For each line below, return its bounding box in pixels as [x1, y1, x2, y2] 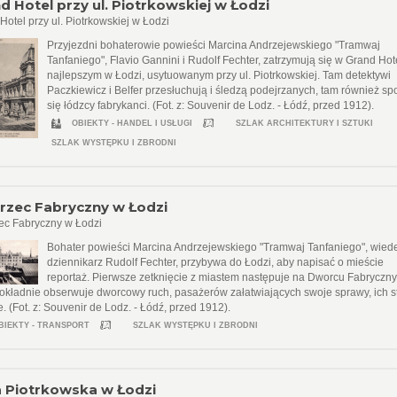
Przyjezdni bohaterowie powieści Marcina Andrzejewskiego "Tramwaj [47, 39, 381, 51]
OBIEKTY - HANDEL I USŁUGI [72, 119, 193, 128]
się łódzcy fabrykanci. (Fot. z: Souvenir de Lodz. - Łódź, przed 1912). [47, 99, 375, 112]
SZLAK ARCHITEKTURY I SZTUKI [236, 119, 374, 128]
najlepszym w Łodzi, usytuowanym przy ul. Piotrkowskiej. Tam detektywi [47, 69, 392, 82]
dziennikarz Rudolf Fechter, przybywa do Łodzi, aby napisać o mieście [47, 256, 385, 269]
